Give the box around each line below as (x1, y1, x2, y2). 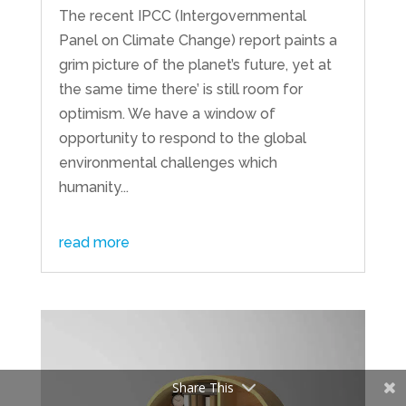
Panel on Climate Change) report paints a (58, 31, 337, 49)
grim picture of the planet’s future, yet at (58, 55, 332, 73)
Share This (172, 379, 234, 396)
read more (58, 233, 130, 251)
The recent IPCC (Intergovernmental (58, 6, 306, 24)
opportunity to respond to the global (58, 129, 306, 147)
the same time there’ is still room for (58, 80, 303, 98)
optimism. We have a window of (58, 104, 275, 122)
